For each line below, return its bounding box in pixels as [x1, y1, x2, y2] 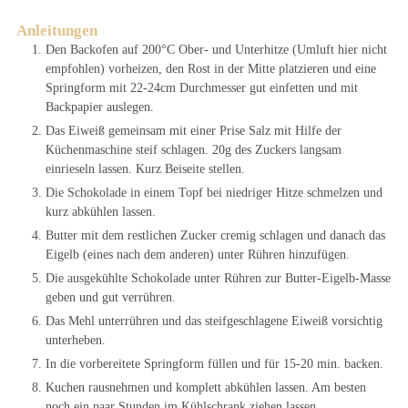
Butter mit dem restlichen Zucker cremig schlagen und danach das [46, 228, 385, 242]
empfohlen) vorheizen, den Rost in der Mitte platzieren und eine [46, 61, 376, 76]
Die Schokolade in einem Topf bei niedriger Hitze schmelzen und [46, 185, 382, 199]
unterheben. [46, 332, 106, 347]
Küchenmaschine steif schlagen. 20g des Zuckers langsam [46, 142, 342, 157]
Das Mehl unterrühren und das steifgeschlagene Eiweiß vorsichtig [46, 313, 382, 328]
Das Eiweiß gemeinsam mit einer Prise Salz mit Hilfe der [46, 123, 342, 138]
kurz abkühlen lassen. [46, 204, 156, 219]
